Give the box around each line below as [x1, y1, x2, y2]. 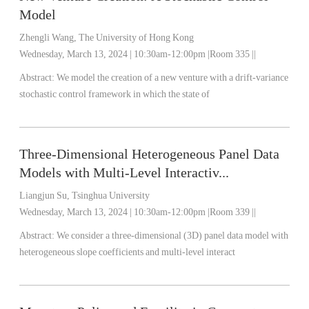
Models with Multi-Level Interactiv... [19, 165, 230, 180]
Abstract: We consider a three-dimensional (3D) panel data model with [19, 230, 57, 241]
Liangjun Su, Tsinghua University [19, 190, 150, 201]
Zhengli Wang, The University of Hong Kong [19, 32, 195, 43]
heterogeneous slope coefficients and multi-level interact [19, 247, 236, 257]
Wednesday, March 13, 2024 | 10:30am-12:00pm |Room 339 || [19, 207, 257, 217]
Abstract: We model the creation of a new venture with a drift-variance [19, 72, 57, 83]
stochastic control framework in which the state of [19, 89, 210, 99]
